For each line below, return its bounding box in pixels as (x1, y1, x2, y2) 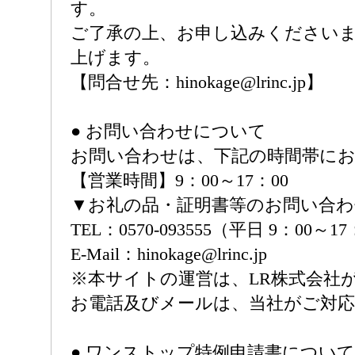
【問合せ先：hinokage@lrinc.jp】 (71, 72, 323, 92)
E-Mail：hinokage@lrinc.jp (71, 244, 267, 264)
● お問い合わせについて (71, 121, 266, 141)
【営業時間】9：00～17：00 (71, 170, 288, 190)
